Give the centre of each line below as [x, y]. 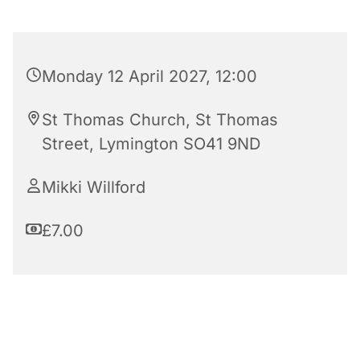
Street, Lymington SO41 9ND [151, 144]
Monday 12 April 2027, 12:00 [149, 77]
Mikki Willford [94, 188]
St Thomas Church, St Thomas [160, 120]
